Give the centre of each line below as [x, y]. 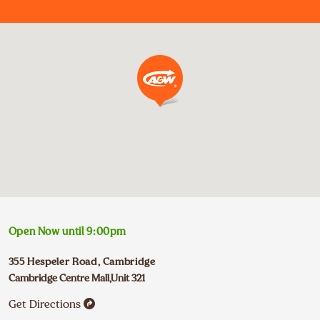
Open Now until [46, 232]
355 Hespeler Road [53, 262]
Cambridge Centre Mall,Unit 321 [77, 278]
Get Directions [44, 304]
